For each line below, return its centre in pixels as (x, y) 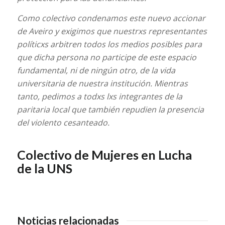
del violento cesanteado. (63, 123)
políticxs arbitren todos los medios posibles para (109, 44)
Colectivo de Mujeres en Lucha (104, 154)
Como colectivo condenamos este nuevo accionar (111, 18)
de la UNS (44, 168)
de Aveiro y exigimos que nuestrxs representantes (112, 31)
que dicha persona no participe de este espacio (106, 58)
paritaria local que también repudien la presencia (110, 110)
